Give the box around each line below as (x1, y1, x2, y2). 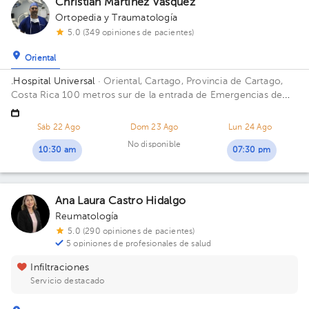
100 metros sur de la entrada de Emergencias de (62, 90, 283, 100)
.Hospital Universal (11, 77, 95, 86)
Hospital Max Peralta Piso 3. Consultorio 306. (11, 104, 214, 114)
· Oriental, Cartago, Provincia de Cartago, (94, 77, 283, 86)
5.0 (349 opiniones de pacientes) (68, 29, 195, 37)
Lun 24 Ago (228, 123, 272, 132)
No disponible (127, 141, 181, 149)
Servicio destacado (30, 277, 105, 286)
